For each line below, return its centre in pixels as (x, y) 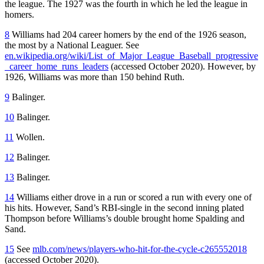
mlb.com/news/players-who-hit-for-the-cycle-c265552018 (140, 249)
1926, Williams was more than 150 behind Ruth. (95, 77)
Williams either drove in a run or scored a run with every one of (133, 197)
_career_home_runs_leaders (57, 66)
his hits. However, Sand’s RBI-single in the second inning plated (124, 207)
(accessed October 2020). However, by (182, 66)
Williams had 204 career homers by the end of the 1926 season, (128, 34)
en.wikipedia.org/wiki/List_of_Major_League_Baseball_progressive (131, 55)
